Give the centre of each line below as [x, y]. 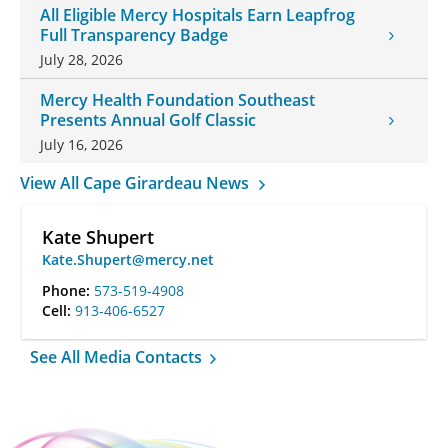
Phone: [68, 290]
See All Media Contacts [118, 356]
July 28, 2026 [81, 59]
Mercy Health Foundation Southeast [177, 99]
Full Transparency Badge [134, 34]
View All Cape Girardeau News [136, 182]
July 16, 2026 [81, 144]
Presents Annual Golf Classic [148, 119]
